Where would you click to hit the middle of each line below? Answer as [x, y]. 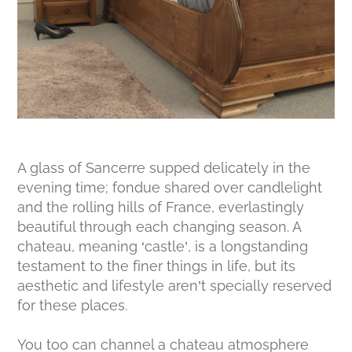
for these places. [73, 306]
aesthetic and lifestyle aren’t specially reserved [175, 286]
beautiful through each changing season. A [159, 227]
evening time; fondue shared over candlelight [170, 188]
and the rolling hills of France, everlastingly [161, 207]
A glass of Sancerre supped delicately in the [164, 168]
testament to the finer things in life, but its [157, 266]
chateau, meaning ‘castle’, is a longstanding [163, 247]
